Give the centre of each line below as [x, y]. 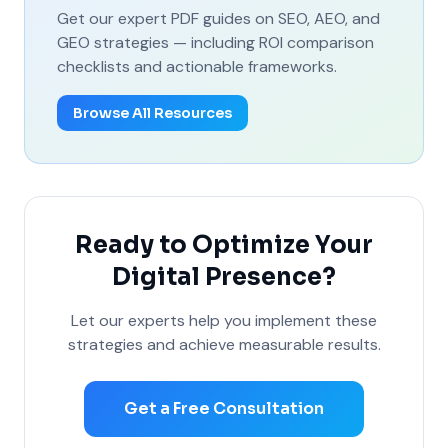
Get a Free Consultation [224, 408]
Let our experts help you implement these [224, 320]
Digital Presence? [224, 277]
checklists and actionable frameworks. [197, 66]
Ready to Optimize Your [224, 245]
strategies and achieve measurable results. [224, 344]
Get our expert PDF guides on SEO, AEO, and [218, 18]
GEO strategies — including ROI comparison [215, 42]
